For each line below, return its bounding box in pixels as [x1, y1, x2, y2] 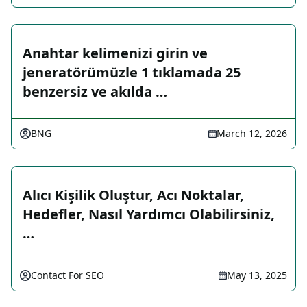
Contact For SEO [31, 269, 104, 282]
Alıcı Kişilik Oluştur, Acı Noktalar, [23, 186, 244, 205]
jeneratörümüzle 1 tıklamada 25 [23, 63, 241, 82]
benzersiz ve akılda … [23, 82, 167, 101]
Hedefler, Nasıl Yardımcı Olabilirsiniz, [23, 205, 275, 224]
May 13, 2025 [227, 269, 287, 282]
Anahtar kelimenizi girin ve [23, 44, 208, 63]
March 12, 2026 [217, 127, 287, 140]
